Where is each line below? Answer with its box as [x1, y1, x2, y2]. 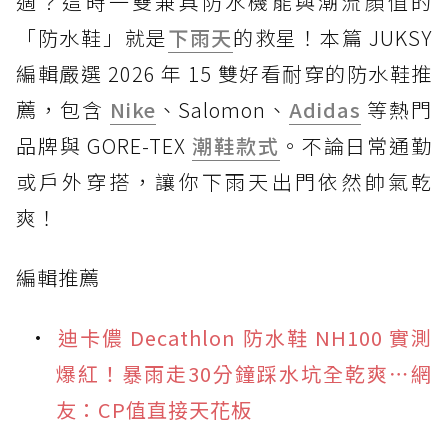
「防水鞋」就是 [16, 22, 168, 52]
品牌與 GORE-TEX [16, 130, 193, 160]
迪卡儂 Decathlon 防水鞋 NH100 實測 [57, 322, 432, 352]
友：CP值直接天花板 [56, 394, 252, 424]
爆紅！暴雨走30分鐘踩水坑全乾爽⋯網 [56, 358, 432, 388]
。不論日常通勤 [279, 130, 433, 160]
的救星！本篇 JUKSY [233, 22, 433, 52]
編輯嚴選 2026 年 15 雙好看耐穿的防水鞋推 [16, 58, 432, 88]
